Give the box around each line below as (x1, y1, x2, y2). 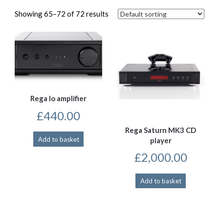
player (150, 135, 172, 145)
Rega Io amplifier (30, 94, 87, 103)
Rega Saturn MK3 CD (125, 125, 196, 134)
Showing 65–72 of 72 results (15, 9, 109, 18)
